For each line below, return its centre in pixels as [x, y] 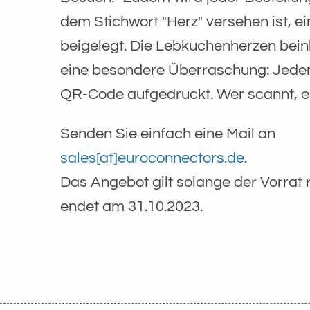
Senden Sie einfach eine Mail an [168, 134]
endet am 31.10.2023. [133, 206]
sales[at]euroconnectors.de [152, 158]
